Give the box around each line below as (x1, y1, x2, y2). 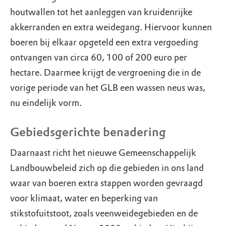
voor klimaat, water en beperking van (10, 193, 158, 204)
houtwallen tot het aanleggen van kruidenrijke (10, 7, 192, 18)
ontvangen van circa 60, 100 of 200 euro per (10, 52, 187, 63)
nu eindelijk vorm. (10, 97, 82, 108)
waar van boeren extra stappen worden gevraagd (10, 178, 203, 189)
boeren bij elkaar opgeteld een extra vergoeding (10, 37, 198, 48)
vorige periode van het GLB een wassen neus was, (10, 82, 205, 93)
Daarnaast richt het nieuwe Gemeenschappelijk (10, 147, 196, 158)
